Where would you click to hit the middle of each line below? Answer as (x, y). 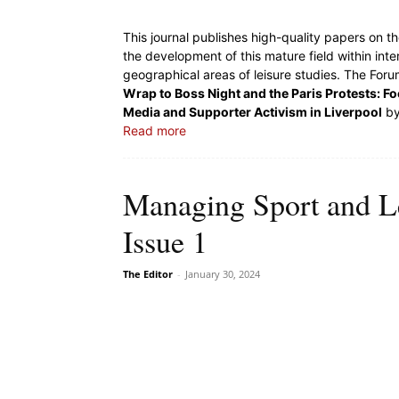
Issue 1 (165, 241)
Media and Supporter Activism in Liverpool (252, 112)
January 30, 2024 (223, 274)
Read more (155, 130)
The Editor (148, 274)
